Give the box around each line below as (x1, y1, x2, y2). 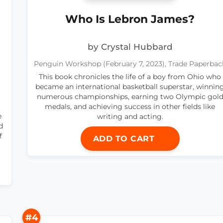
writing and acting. (97, 112, 163, 121)
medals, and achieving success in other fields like (45, 102, 215, 111)
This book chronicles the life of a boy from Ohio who (39, 72, 221, 82)
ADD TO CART (93, 134, 157, 144)
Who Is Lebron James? (65, 11, 195, 26)
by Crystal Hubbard (87, 42, 173, 52)
